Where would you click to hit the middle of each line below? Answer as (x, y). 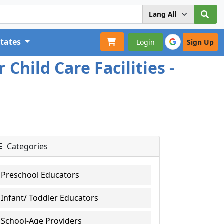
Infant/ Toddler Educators (50, 198)
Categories (27, 146)
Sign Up (200, 42)
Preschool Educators (40, 175)
